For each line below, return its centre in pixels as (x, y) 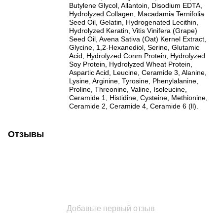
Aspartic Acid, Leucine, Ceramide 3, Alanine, (138, 72)
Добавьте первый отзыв (110, 208)
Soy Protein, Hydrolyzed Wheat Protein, (131, 64)
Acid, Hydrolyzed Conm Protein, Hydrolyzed (137, 55)
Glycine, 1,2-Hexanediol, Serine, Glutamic (134, 47)
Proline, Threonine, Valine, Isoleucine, (128, 89)
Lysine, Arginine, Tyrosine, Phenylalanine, (134, 81)
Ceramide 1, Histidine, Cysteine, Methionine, (138, 97)
